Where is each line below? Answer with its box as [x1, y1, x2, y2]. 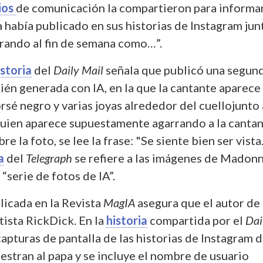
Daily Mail [53, 62, 106, 77]
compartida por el [147, 213, 245, 227]
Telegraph [26, 150, 75, 165]
